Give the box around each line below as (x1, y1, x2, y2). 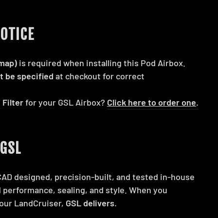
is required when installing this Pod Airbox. (17, 57, 185, 68)
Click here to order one (107, 96, 196, 108)
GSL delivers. (66, 197, 117, 208)
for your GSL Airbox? (23, 96, 107, 108)
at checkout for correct (54, 70, 145, 81)
